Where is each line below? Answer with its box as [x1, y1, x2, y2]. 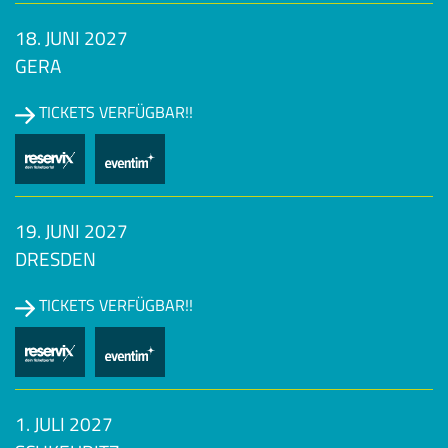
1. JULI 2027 [15, 409, 113, 439]
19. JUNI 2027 [15, 216, 128, 246]
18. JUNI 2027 [15, 23, 128, 53]
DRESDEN [15, 244, 96, 274]
